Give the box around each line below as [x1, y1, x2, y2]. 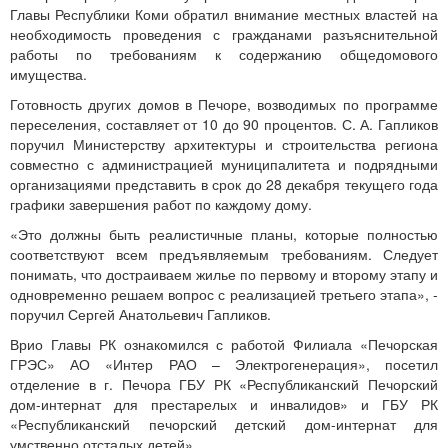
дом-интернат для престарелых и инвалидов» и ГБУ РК [10, 394, 438, 414]
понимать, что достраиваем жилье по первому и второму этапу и [10, 264, 438, 284]
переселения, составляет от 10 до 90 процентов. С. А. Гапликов [10, 114, 438, 134]
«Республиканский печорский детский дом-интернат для [10, 414, 438, 434]
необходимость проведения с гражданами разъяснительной [10, 24, 438, 44]
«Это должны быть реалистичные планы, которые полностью [10, 224, 438, 244]
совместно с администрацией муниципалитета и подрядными [10, 154, 438, 174]
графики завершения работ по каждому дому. [10, 194, 312, 214]
